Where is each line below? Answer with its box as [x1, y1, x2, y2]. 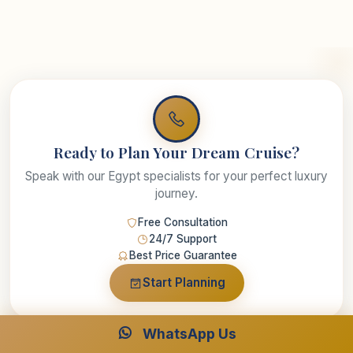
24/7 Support [149, 232, 217, 246]
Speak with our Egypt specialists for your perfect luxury [25, 169, 328, 184]
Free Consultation [138, 216, 228, 229]
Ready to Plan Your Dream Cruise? [54, 142, 299, 163]
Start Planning [142, 275, 225, 291]
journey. [155, 186, 198, 202]
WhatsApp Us [139, 325, 236, 342]
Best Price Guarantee [128, 249, 237, 262]
